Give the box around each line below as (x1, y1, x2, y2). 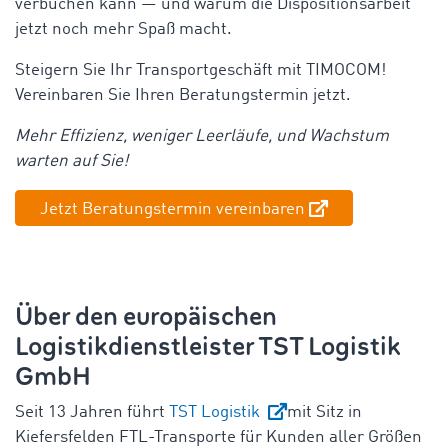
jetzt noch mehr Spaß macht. (15, 20, 232, 38)
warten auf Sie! (15, 152, 128, 170)
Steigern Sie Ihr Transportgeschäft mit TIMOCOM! (15, 61, 386, 79)
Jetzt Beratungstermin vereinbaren (40, 200, 305, 218)
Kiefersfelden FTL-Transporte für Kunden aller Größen (15, 428, 422, 446)
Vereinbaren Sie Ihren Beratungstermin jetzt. (15, 86, 351, 104)
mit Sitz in (287, 403, 362, 421)
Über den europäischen (15, 299, 277, 333)
